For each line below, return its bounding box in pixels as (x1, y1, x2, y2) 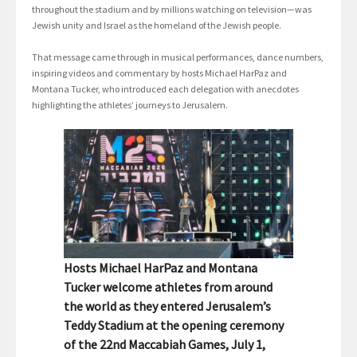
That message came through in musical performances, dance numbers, (32, 51, 324, 64)
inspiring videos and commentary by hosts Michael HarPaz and (32, 67, 287, 80)
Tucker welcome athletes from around (64, 279, 273, 296)
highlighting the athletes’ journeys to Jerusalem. (32, 99, 228, 112)
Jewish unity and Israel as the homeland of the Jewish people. (32, 19, 281, 32)
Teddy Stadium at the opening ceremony (64, 317, 284, 334)
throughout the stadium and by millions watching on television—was (32, 3, 312, 16)
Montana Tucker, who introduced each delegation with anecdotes (32, 83, 299, 96)
